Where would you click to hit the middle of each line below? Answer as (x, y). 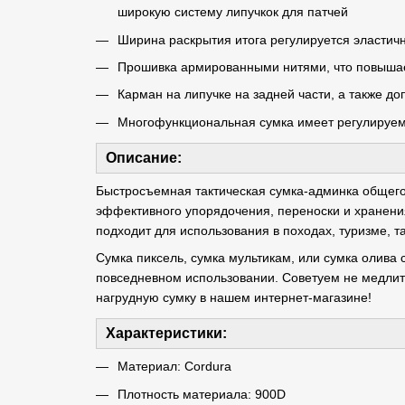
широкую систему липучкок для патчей (232, 12)
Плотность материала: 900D (201, 394)
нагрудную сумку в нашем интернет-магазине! (233, 298)
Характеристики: (166, 334)
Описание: (143, 157)
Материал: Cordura (174, 367)
